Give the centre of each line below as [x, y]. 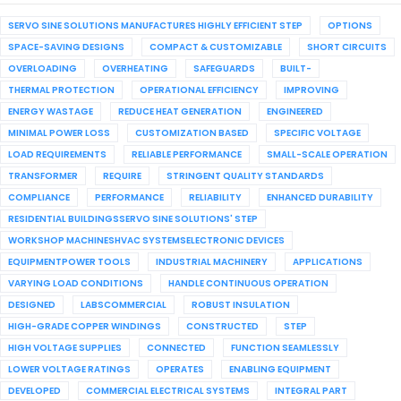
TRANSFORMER [43, 176]
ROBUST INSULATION [241, 305]
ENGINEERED [295, 111]
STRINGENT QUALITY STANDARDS [245, 176]
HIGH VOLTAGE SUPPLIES [65, 348]
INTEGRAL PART [311, 391]
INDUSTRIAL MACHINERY [212, 262]
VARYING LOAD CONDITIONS [76, 283]
